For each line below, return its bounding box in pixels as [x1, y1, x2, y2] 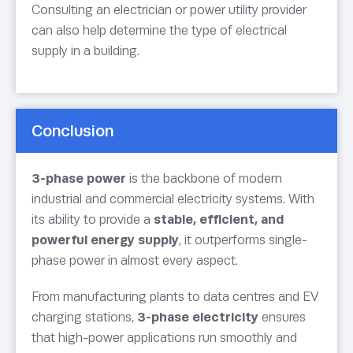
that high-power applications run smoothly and [32, 330, 297, 346]
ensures [258, 310, 306, 325]
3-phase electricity [137, 310, 258, 325]
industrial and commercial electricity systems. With [32, 191, 314, 207]
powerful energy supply [32, 232, 179, 248]
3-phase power [32, 171, 126, 187]
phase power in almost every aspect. [32, 253, 238, 269]
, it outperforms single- [179, 232, 307, 248]
